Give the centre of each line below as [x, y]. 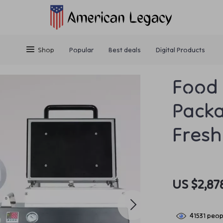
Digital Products [180, 50]
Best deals [125, 50]
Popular [81, 50]
